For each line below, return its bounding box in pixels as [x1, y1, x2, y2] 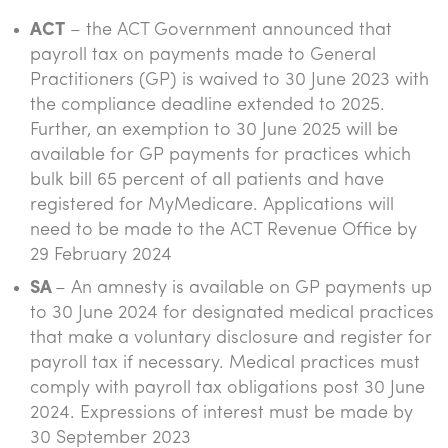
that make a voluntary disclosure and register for [30, 329, 432, 348]
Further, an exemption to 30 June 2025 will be [30, 121, 398, 140]
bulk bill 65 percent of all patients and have [30, 171, 384, 190]
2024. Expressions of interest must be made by [30, 404, 413, 423]
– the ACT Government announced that [65, 21, 392, 40]
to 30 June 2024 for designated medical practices [30, 304, 434, 323]
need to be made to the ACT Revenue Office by [30, 221, 417, 240]
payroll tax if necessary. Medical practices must [30, 354, 420, 373]
